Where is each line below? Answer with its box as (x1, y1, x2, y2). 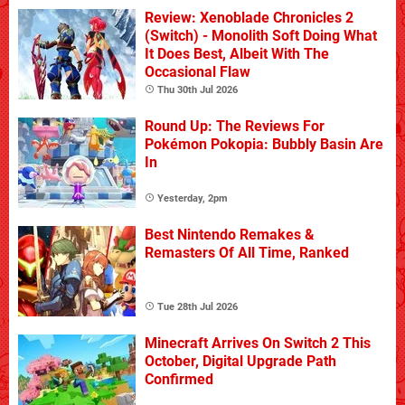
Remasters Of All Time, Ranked (145, 244, 349, 262)
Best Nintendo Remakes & (145, 226, 315, 244)
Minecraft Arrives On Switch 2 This (145, 334, 371, 353)
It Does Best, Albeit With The (145, 45, 329, 63)
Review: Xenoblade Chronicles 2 (145, 9, 353, 27)
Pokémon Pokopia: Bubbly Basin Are (145, 136, 383, 154)
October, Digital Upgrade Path (145, 353, 336, 371)
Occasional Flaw (145, 63, 250, 81)
